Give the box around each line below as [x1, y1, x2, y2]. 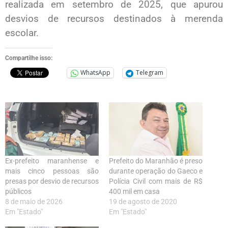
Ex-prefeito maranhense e [5, 156, 99, 165]
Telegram [136, 68, 163, 77]
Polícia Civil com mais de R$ [109, 177, 203, 185]
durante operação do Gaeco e [109, 166, 203, 175]
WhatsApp [80, 68, 110, 77]
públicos [5, 187, 32, 195]
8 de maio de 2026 [5, 197, 63, 206]
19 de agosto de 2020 [109, 197, 177, 206]
